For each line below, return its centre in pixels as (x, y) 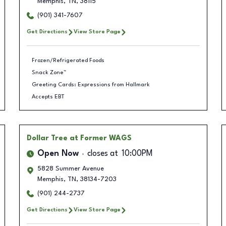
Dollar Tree (47, 138)
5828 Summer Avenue (70, 169)
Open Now (58, 154)
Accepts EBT (48, 97)
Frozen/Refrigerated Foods (68, 60)
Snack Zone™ (49, 72)
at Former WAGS (100, 138)
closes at (102, 154)
